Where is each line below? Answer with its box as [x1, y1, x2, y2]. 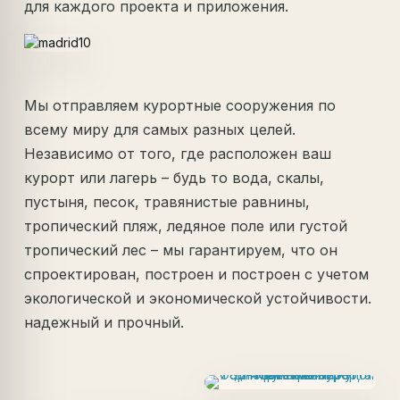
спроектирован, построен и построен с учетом [24, 264, 370, 283]
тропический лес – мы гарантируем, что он [24, 240, 338, 259]
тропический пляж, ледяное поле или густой [24, 216, 348, 235]
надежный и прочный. [24, 312, 185, 331]
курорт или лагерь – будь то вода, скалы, [24, 168, 325, 187]
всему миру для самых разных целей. [24, 120, 296, 138]
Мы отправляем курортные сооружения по [24, 96, 337, 114]
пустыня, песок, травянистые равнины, [24, 192, 311, 211]
